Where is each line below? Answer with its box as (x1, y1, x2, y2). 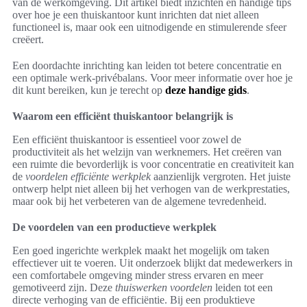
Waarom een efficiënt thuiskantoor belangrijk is (12, 110, 233, 123)
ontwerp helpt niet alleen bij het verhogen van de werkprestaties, (12, 183, 290, 195)
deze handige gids (165, 84, 247, 97)
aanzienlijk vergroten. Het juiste (151, 171, 291, 183)
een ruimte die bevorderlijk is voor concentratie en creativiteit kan (12, 158, 294, 171)
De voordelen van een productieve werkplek (12, 221, 217, 234)
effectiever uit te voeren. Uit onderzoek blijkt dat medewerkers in (12, 257, 293, 269)
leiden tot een (212, 282, 273, 294)
